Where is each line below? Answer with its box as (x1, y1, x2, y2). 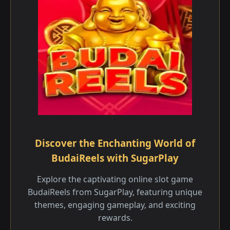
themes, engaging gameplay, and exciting (34, 199, 196, 210)
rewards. (98, 212, 132, 223)
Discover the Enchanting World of (35, 137, 195, 149)
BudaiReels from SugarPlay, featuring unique (28, 186, 202, 198)
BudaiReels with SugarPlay (51, 151, 179, 164)
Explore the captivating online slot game (37, 174, 193, 185)
